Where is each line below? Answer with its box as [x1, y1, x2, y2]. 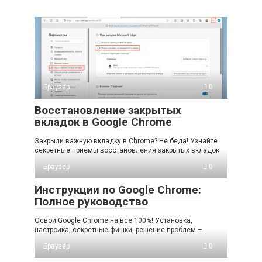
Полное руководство [35, 194, 148, 208]
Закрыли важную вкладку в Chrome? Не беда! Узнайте [35, 136, 218, 145]
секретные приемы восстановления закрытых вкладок [35, 146, 219, 154]
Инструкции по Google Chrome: [35, 182, 201, 196]
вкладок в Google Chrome [35, 115, 172, 129]
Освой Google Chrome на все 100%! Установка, [35, 216, 192, 225]
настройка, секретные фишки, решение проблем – [35, 225, 202, 234]
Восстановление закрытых [35, 103, 181, 117]
